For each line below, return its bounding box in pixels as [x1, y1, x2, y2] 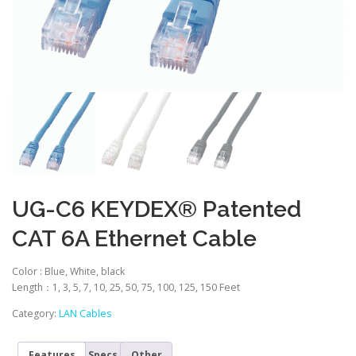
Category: [12, 307, 59, 321]
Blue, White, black [44, 265, 125, 279]
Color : [12, 265, 44, 279]
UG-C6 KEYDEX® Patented [12, 195, 301, 222]
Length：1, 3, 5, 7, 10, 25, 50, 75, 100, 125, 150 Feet [12, 281, 240, 295]
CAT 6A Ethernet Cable [12, 225, 257, 252]
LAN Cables [59, 307, 111, 321]
